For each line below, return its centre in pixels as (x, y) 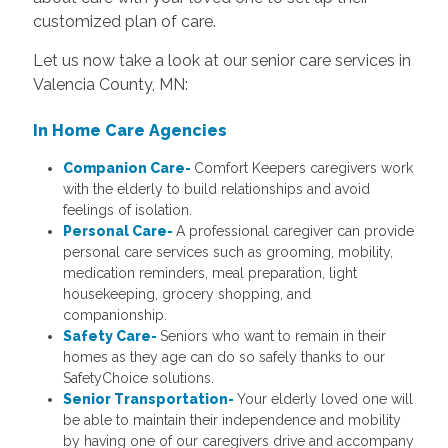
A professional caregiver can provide (294, 230)
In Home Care (88, 130)
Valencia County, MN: (110, 84)
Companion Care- (128, 167)
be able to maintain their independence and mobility (231, 419)
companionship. (114, 314)
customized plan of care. (124, 21)
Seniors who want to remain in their (272, 335)
